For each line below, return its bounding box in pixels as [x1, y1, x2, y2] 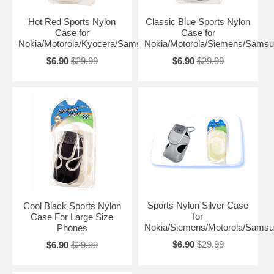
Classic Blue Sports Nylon [146, 16, 251, 27]
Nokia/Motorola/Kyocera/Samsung [18, 38, 156, 49]
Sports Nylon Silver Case [147, 199, 249, 210]
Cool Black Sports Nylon [23, 200, 121, 211]
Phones [56, 222, 87, 233]
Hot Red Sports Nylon [28, 16, 116, 27]
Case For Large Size [31, 211, 114, 222]
